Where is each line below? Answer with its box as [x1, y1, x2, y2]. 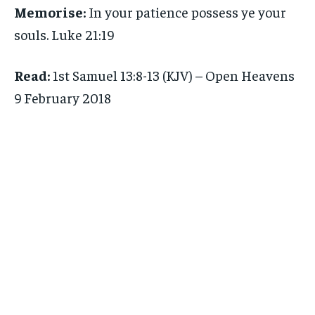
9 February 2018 [14, 89, 111, 106]
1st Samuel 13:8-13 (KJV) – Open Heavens [50, 66, 295, 84]
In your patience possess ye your [86, 3, 286, 20]
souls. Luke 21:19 [14, 25, 114, 43]
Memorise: [14, 3, 86, 20]
